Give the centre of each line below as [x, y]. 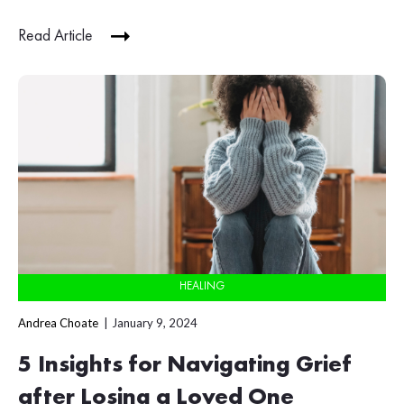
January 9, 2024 [155, 322]
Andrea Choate [58, 322]
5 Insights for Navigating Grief [185, 365]
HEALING [202, 286]
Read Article [55, 37]
